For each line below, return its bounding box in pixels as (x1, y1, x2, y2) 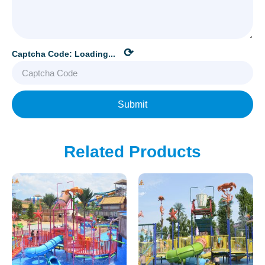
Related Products (64, 143, 201, 161)
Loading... (75, 49, 115, 59)
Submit (118, 99, 147, 109)
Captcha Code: (12, 49, 75, 59)
